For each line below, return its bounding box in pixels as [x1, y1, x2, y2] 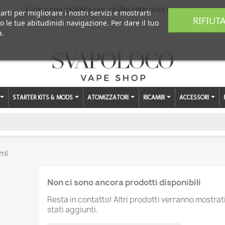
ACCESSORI [179, 93, 210, 101]
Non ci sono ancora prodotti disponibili [47, 176, 201, 188]
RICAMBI [143, 93, 166, 101]
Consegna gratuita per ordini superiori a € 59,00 [25, 4, 199, 14]
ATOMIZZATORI [87, 93, 130, 101]
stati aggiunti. [47, 204, 98, 215]
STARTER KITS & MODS [13, 93, 74, 101]
